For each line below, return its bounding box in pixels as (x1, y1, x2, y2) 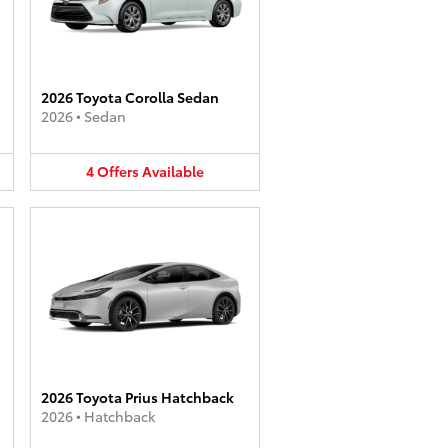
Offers (97, 161, 139, 181)
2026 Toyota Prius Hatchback (41, 386, 234, 407)
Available (142, 161, 204, 181)
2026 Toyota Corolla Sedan (41, 87, 219, 107)
